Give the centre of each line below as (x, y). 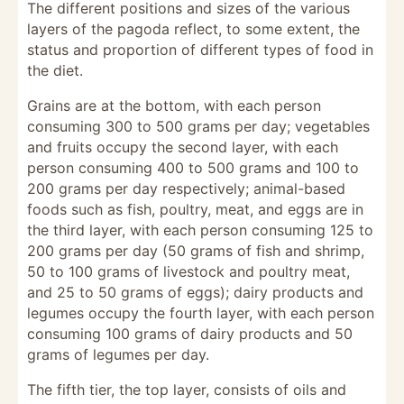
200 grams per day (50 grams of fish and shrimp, (196, 251)
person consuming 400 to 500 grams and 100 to (193, 168)
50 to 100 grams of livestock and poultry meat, (188, 271)
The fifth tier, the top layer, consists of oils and (187, 390)
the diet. (55, 70)
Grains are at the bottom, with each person (174, 106)
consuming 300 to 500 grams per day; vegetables (198, 126)
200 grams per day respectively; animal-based (186, 188)
